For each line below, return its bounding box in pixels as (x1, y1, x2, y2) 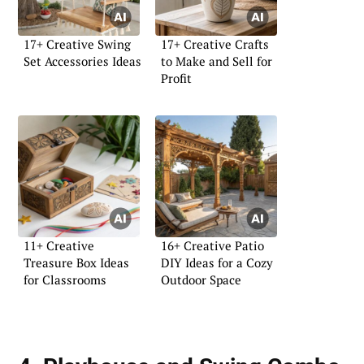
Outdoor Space (161, 271, 241, 288)
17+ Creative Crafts (161, 36, 269, 53)
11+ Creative (24, 236, 94, 253)
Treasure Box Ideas (24, 253, 129, 271)
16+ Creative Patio (161, 236, 264, 253)
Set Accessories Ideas (24, 53, 141, 70)
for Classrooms (24, 271, 106, 288)
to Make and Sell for (161, 53, 272, 70)
